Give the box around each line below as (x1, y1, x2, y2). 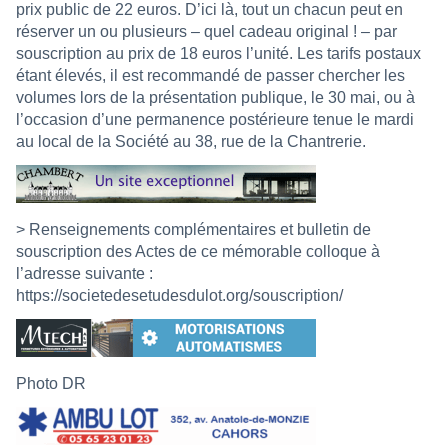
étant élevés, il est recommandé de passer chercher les (16, 67, 405, 85)
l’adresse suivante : (16, 265, 153, 283)
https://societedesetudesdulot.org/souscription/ (16, 287, 343, 305)
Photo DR (16, 375, 86, 393)
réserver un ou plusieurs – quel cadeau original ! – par (16, 23, 397, 41)
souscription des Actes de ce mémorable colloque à (16, 243, 380, 261)
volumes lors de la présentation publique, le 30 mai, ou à (16, 89, 415, 107)
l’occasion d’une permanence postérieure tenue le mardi (16, 111, 414, 129)
